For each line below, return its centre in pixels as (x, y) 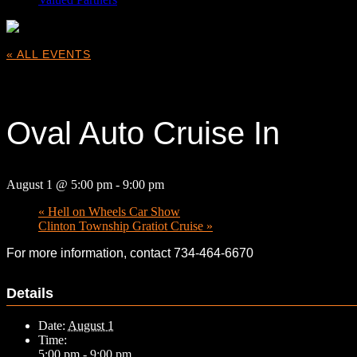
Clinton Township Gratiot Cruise (122, 226)
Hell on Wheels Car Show (112, 211)
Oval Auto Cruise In (143, 133)
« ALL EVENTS (49, 55)
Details (30, 293)
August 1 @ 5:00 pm (59, 184)
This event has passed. (94, 81)
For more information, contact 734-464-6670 (130, 253)
